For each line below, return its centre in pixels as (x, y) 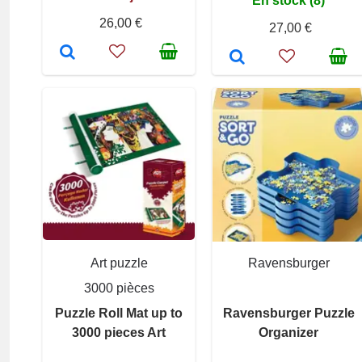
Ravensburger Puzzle (288, 313)
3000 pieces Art (119, 332)
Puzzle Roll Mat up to (119, 313)
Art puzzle (119, 263)
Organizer (288, 332)
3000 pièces (119, 288)
